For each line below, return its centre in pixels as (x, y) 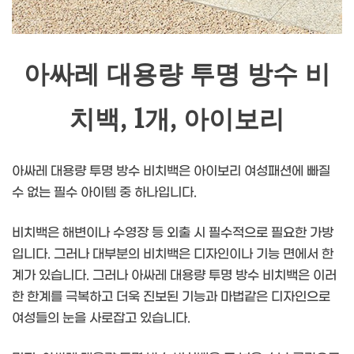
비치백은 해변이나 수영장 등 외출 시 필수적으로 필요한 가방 (173, 232)
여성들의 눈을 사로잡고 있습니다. (101, 318)
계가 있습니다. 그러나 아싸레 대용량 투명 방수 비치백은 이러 (174, 275)
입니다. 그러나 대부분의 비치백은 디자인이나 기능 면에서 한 (173, 254)
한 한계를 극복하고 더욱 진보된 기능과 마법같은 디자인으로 (171, 296)
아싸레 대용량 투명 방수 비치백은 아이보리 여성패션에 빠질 (171, 171)
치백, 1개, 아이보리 (177, 120)
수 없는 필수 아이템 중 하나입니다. (104, 192)
